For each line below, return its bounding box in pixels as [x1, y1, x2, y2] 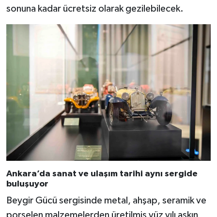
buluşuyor [6, 179, 48, 188]
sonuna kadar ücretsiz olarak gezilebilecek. [6, 4, 184, 14]
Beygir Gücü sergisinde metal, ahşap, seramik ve [6, 196, 206, 206]
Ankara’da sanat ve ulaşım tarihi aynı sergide [6, 169, 198, 178]
